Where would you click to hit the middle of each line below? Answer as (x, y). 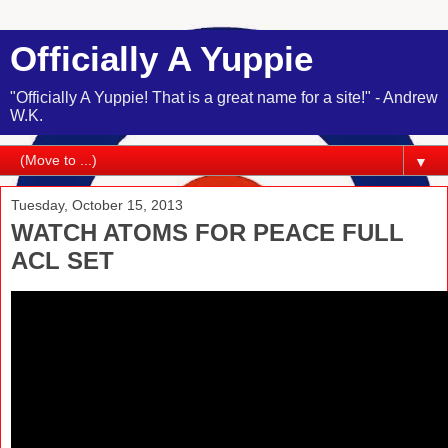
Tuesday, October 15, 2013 (97, 205)
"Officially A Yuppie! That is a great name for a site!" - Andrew (224, 97)
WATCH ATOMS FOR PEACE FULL (207, 232)
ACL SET (62, 260)
